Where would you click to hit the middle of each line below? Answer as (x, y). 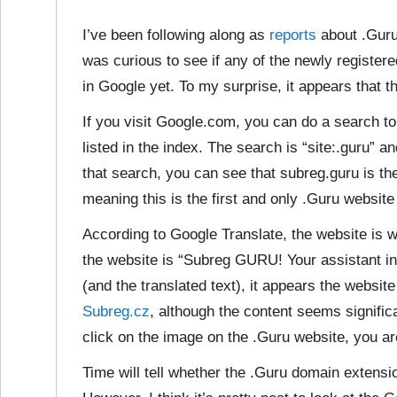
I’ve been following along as (176, 35)
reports (293, 35)
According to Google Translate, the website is (235, 234)
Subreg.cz (116, 311)
